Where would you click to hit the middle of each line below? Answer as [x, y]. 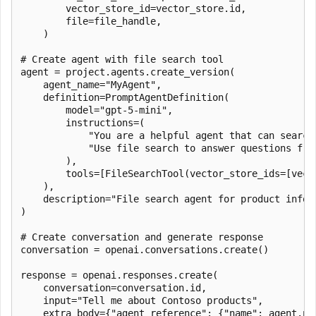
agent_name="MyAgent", [91, 84]
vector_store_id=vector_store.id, [133, 8]
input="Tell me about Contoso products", [142, 300]
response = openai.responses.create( [119, 275]
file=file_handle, [91, 21]
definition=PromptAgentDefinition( [125, 97]
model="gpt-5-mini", [97, 110]
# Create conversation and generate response [142, 237]
